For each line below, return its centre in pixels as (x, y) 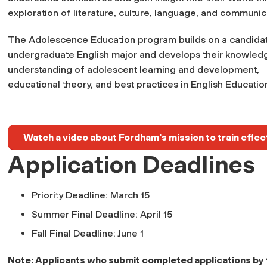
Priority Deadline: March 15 (91, 195)
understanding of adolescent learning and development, (133, 69)
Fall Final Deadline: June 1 (88, 233)
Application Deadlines (131, 164)
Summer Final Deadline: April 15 (102, 214)
